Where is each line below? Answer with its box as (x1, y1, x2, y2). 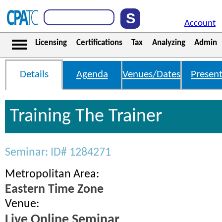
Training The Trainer (10, 107, 162, 126)
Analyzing (152, 39, 185, 47)
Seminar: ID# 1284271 (5, 147, 111, 159)
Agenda (76, 69, 108, 80)
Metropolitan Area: (5, 168, 99, 180)
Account (184, 19, 216, 28)
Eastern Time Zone (5, 183, 104, 196)
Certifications (76, 39, 122, 47)
